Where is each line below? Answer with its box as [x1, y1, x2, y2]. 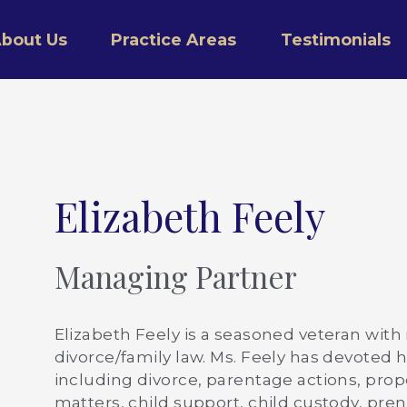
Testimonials [280, 30, 391, 50]
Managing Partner [54, 256, 297, 297]
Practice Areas [111, 30, 237, 50]
